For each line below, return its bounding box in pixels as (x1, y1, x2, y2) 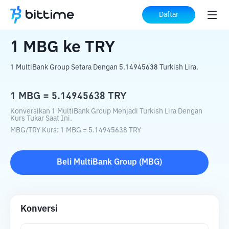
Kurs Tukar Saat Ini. (10, 115, 72, 122)
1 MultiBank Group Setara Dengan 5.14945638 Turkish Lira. (10, 64, 198, 71)
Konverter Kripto (50, 11, 112, 19)
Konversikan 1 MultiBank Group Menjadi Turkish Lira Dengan (10, 108, 202, 115)
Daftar (159, 11, 178, 18)
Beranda (10, 11, 42, 19)
